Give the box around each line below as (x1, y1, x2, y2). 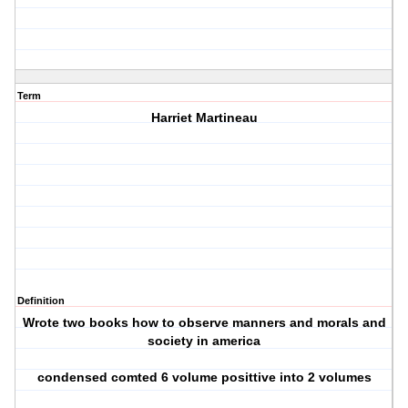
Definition (17, 295, 65, 307)
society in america (148, 333, 261, 349)
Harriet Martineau (150, 110, 258, 126)
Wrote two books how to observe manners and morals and (22, 315, 386, 331)
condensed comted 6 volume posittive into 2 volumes (36, 370, 372, 385)
